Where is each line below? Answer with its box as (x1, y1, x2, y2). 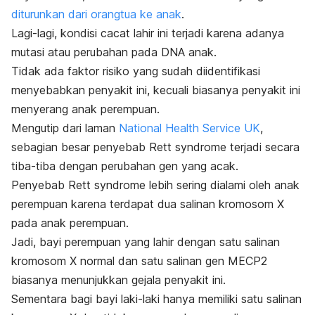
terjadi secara (230, 139, 300, 154)
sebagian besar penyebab (11, 139, 149, 154)
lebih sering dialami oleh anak (146, 177, 300, 192)
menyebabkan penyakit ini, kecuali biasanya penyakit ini (11, 82, 300, 97)
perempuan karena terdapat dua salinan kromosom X (11, 196, 284, 211)
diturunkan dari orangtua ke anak (11, 6, 181, 21)
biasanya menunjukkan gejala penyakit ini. (11, 272, 226, 287)
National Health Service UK (119, 120, 260, 135)
